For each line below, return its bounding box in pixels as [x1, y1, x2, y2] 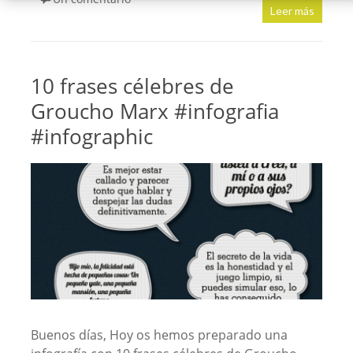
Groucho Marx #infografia [30, 96, 279, 125]
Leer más [270, 3, 315, 17]
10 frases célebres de [30, 71, 234, 100]
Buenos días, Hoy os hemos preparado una [30, 325, 288, 344]
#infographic [30, 121, 153, 150]
